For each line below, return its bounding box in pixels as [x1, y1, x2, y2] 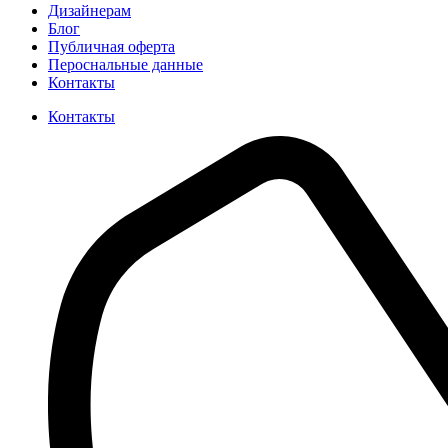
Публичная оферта [48, 38, 175, 55]
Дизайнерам [48, 2, 131, 19]
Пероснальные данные [48, 56, 203, 73]
